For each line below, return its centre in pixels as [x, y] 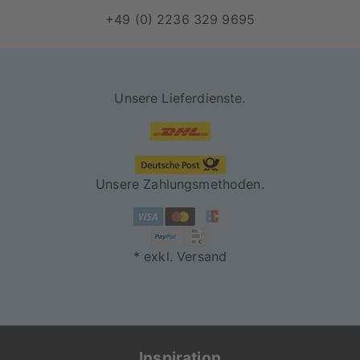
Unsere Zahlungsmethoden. [180, 184]
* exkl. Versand [180, 256]
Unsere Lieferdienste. [180, 98]
